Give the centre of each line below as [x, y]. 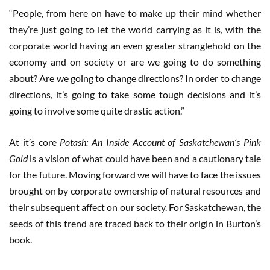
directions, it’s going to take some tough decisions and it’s [135, 95]
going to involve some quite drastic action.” [97, 111]
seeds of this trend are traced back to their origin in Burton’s [135, 224]
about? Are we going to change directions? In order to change [135, 78]
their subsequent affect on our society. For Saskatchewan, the [135, 207]
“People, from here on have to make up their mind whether [135, 13]
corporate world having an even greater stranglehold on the [135, 46]
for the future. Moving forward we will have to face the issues [135, 175]
